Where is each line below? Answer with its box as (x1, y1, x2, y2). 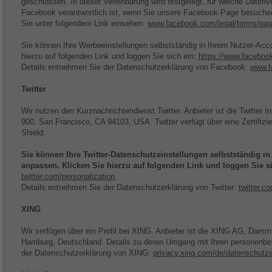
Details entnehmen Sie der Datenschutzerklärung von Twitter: (21, 183, 239, 192)
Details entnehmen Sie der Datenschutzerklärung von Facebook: (21, 63, 250, 72)
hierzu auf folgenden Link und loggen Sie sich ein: (21, 52, 199, 61)
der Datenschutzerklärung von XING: (21, 248, 153, 257)
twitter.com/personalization (21, 172, 115, 181)
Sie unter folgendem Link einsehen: (21, 19, 148, 28)
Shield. (21, 128, 46, 137)
